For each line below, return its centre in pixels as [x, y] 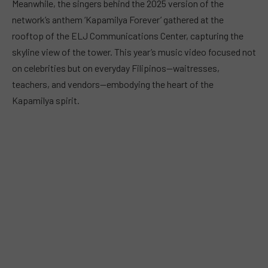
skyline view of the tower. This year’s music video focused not [134, 52]
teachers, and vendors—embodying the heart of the [113, 84]
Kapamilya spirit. [46, 100]
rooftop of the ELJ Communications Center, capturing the [128, 36]
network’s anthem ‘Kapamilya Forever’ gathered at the [118, 20]
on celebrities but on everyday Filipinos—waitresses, [116, 68]
